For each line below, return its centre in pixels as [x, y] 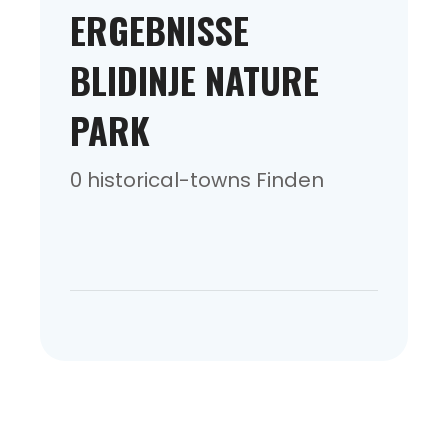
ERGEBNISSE [159, 29]
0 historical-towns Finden [197, 179]
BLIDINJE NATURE [194, 79]
